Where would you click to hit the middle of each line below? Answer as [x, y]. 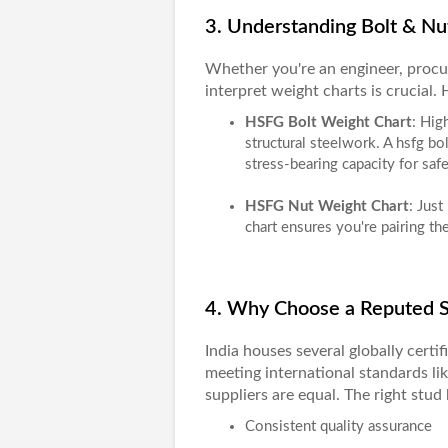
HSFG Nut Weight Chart [326, 206]
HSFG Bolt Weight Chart [328, 122]
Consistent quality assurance [338, 426]
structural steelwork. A [318, 143]
